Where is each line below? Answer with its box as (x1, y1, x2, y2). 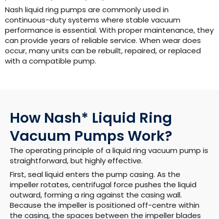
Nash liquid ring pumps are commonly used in (5, 4, 169, 15)
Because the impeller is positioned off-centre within (10, 200, 199, 211)
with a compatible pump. (5, 56, 96, 66)
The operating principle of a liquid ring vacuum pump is (10, 145, 208, 155)
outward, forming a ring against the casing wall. (10, 190, 182, 200)
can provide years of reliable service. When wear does (5, 35, 201, 46)
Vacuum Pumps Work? (10, 126, 172, 146)
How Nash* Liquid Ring (10, 108, 172, 128)
